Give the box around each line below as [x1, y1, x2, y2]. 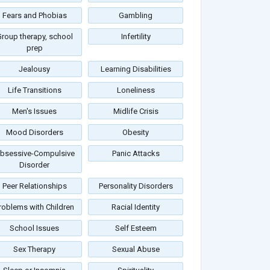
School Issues [10, 224, 59, 233]
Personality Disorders [98, 181, 173, 191]
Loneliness [116, 86, 155, 95]
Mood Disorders [5, 128, 63, 137]
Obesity [122, 128, 149, 137]
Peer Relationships [2, 181, 67, 191]
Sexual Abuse [111, 245, 160, 254]
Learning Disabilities [100, 64, 171, 74]
